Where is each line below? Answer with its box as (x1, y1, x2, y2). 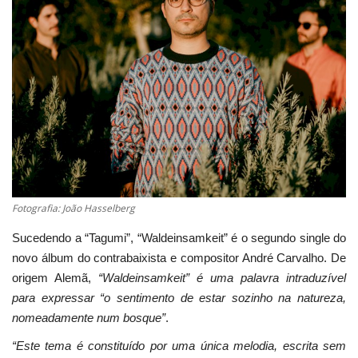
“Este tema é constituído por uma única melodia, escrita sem (12, 339, 346, 353)
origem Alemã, (12, 271, 98, 285)
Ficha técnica (12, 101, 89, 119)
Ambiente (12, 224, 70, 241)
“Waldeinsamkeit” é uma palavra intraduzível (98, 271, 346, 285)
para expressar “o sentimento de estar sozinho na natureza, (12, 291, 346, 305)
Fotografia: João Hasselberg (12, 201, 135, 216)
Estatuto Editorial (12, 20, 117, 38)
